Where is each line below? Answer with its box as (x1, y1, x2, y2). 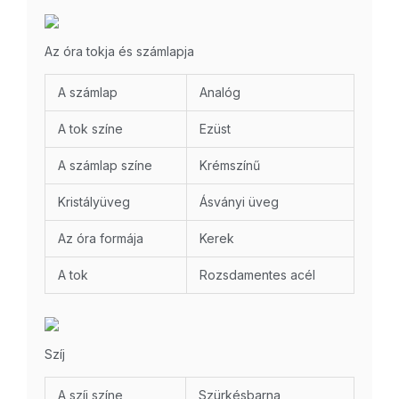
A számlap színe (58, 158, 152, 174)
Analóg (199, 85, 240, 101)
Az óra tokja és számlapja (45, 44, 194, 60)
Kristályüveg (58, 194, 130, 210)
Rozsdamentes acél (199, 267, 315, 283)
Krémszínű (199, 158, 260, 174)
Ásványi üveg (199, 194, 279, 210)
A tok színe (58, 121, 123, 137)
